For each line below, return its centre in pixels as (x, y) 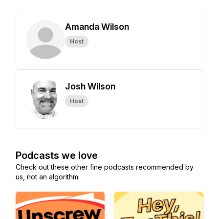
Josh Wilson (90, 86)
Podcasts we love (57, 155)
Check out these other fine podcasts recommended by (105, 167)
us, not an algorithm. (48, 177)
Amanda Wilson (97, 27)
